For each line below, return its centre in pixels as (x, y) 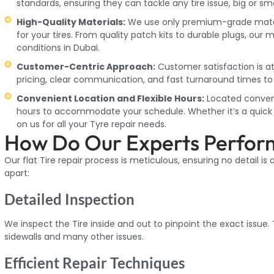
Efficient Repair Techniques (95, 262)
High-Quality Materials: (71, 22)
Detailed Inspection (70, 199)
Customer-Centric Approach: (86, 66)
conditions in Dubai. (58, 47)
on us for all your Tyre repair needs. (92, 124)
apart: (17, 173)
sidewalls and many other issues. (74, 236)
